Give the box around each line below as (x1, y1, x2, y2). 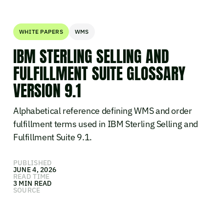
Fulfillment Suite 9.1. (13, 131, 92, 143)
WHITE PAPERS (19, 28, 63, 35)
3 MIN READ (13, 178, 52, 188)
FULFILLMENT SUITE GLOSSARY (13, 62, 185, 86)
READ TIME (13, 172, 50, 181)
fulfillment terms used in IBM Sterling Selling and (13, 118, 198, 130)
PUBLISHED (13, 158, 52, 167)
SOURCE (13, 185, 41, 195)
